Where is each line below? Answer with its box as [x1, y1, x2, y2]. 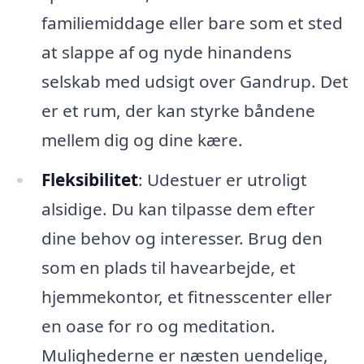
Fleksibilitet [41, 168, 138, 192]
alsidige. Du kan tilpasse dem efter [41, 197, 315, 221]
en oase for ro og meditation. [41, 314, 275, 338]
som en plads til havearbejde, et [41, 256, 296, 279]
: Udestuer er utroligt [137, 168, 307, 192]
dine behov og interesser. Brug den [41, 227, 323, 250]
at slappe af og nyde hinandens [41, 40, 292, 63]
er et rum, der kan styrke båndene [41, 98, 315, 122]
